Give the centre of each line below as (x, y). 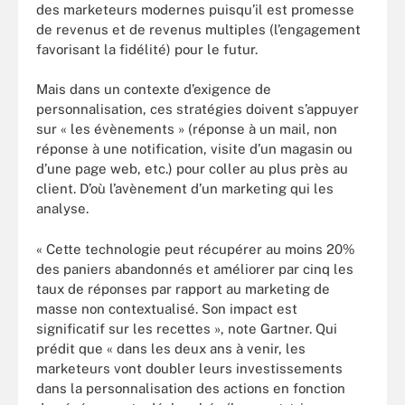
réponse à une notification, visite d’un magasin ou (194, 149)
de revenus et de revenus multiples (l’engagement (198, 29)
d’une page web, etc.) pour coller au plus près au (192, 169)
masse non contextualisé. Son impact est (167, 308)
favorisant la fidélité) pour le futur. (147, 49)
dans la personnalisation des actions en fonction (191, 388)
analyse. (62, 208)
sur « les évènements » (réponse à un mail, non (187, 129)
